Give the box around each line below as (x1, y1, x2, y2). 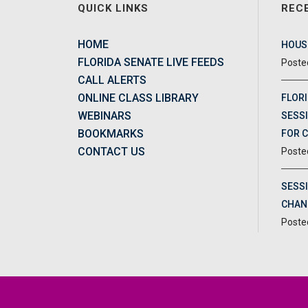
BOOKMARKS (77, 126, 144, 140)
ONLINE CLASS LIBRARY (77, 91, 199, 104)
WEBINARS (77, 109, 131, 122)
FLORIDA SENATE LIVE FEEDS (77, 55, 224, 69)
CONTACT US (77, 144, 145, 158)
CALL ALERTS (77, 73, 146, 87)
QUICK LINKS (77, 1, 148, 14)
